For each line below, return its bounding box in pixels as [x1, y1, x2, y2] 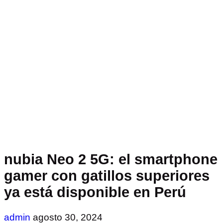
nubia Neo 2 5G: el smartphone [4, 151, 218, 167]
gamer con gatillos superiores [4, 167, 210, 184]
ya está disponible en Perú [4, 184, 186, 200]
